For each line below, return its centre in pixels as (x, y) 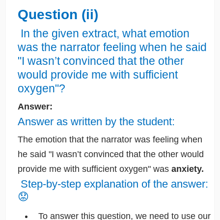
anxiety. (187, 169)
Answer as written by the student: (96, 121)
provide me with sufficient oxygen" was (94, 169)
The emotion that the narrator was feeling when (110, 139)
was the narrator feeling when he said (112, 47)
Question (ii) (58, 14)
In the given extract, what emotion (103, 33)
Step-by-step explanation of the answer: (113, 184)
